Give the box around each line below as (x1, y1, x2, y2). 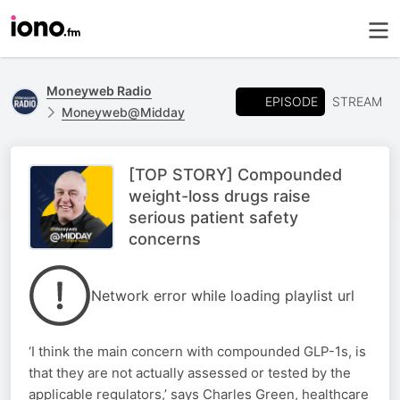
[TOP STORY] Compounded (129, 165, 342, 184)
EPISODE (265, 93, 318, 109)
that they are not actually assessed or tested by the (29, 364, 351, 381)
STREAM (332, 94, 382, 109)
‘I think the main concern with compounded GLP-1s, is (29, 343, 366, 360)
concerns (129, 229, 201, 248)
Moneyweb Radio (46, 83, 152, 98)
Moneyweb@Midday (62, 104, 185, 120)
